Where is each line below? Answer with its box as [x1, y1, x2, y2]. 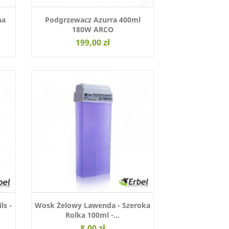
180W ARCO [72, 25, 113, 35]
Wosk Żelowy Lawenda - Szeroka [35, 200, 150, 211]
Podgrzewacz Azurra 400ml [44, 15, 141, 25]
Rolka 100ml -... [65, 210, 120, 220]
